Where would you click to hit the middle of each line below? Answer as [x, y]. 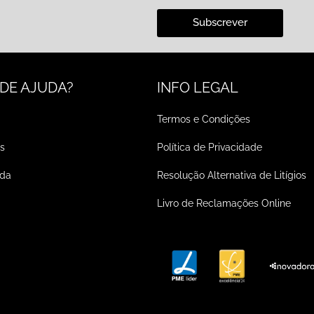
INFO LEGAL [198, 87]
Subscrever [220, 23]
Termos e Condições [204, 119]
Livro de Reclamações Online [224, 203]
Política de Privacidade [210, 147]
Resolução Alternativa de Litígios [232, 175]
